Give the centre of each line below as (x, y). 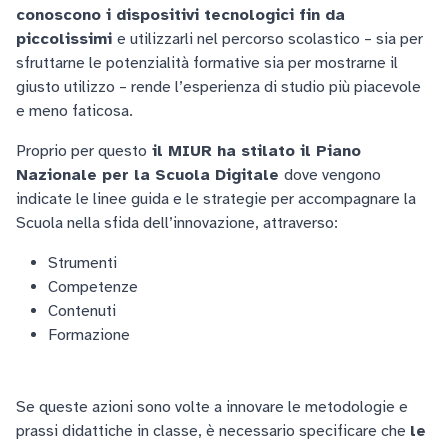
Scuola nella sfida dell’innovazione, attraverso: (177, 223)
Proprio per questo (81, 151)
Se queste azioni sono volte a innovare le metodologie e (212, 407)
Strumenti (82, 263)
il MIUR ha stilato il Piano (254, 151)
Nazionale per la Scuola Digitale (150, 175)
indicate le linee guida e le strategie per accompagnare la (216, 199)
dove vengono (332, 175)
